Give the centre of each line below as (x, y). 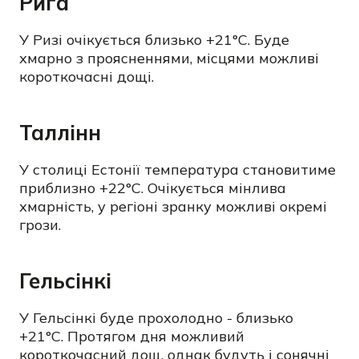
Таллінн (60, 133)
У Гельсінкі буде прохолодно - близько (156, 318)
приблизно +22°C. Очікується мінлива (153, 188)
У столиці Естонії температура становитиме (177, 169)
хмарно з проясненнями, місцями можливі (169, 58)
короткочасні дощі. (87, 77)
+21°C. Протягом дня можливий (132, 336)
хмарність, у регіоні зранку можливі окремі (173, 206)
